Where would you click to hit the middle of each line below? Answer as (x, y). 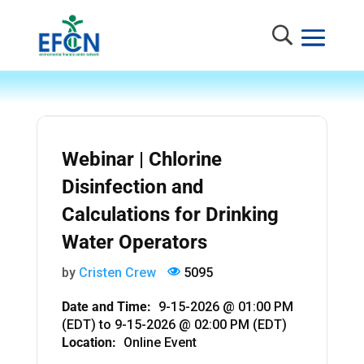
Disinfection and (132, 187)
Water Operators (134, 243)
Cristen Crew (117, 273)
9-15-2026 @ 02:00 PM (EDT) (200, 325)
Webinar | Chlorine (141, 160)
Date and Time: (106, 307)
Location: (89, 343)
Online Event (160, 343)
